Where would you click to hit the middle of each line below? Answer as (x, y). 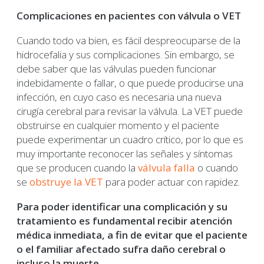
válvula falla (166, 168)
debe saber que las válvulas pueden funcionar (116, 69)
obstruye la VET (66, 182)
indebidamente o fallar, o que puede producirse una (130, 83)
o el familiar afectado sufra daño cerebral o (121, 249)
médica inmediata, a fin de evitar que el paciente (132, 235)
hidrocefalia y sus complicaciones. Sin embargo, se (126, 55)
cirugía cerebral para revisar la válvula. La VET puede (130, 111)
